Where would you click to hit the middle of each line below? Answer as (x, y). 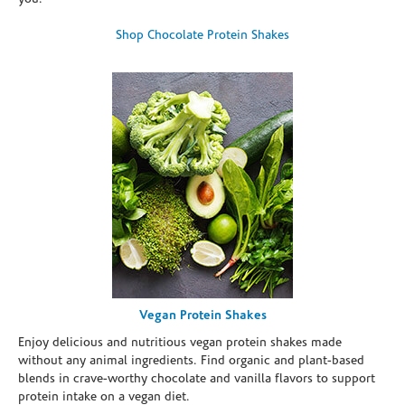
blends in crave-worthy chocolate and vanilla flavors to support (197, 379)
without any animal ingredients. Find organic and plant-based (191, 361)
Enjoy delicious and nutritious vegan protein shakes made (180, 343)
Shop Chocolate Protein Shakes (202, 35)
